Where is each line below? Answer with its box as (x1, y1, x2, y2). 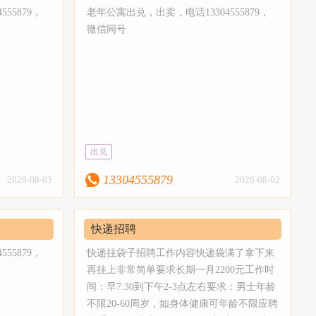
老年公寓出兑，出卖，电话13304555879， (87, 6, 269, 18)
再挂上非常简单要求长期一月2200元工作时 (87, 264, 274, 275)
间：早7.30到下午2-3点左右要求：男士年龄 (87, 281, 276, 292)
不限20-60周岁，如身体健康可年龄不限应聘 (87, 298, 278, 309)
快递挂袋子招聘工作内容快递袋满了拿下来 (87, 247, 274, 258)
